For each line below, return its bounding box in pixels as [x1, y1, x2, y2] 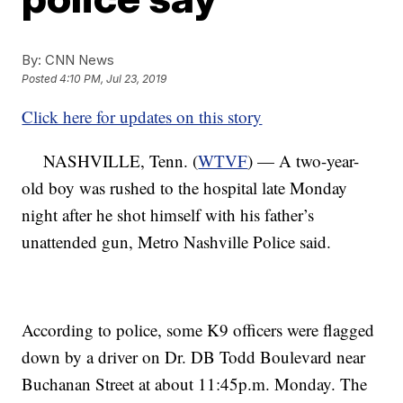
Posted [22, 72, 60, 86]
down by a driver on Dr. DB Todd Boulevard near [22, 345, 366, 368]
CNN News [41, 51, 115, 68]
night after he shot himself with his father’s [22, 203, 315, 226]
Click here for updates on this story [22, 105, 263, 128]
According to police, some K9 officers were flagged [22, 318, 375, 341]
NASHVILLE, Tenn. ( [22, 149, 199, 172]
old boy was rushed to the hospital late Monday [22, 176, 348, 199]
